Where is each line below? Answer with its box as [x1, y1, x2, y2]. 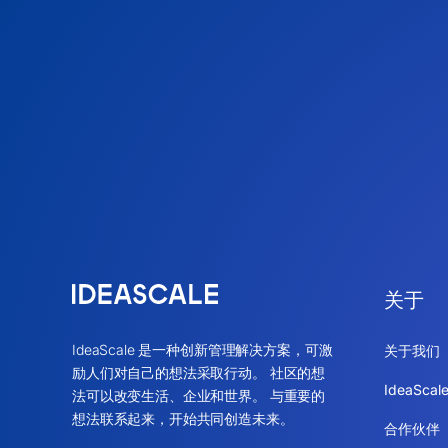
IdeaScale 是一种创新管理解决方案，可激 [71, 341, 333, 359]
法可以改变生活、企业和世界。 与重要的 [71, 387, 326, 405]
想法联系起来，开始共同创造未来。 [71, 410, 294, 428]
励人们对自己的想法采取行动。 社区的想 [71, 364, 326, 382]
